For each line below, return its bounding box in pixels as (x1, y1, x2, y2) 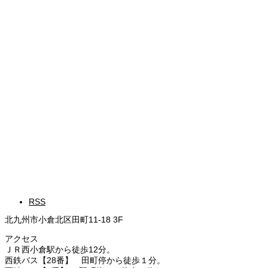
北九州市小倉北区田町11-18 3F (5, 214, 123, 224)
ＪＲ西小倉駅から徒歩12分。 (5, 244, 115, 254)
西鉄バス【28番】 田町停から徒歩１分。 (5, 255, 165, 265)
